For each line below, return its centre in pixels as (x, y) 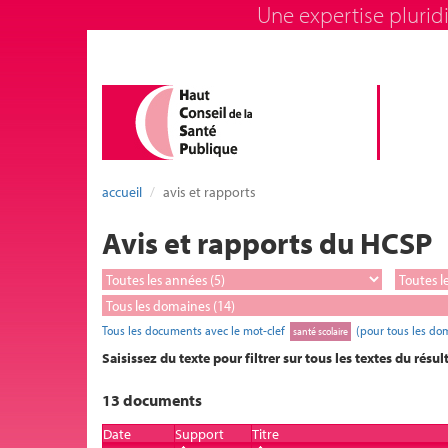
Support (199, 434)
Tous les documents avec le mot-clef (195, 330)
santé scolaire (320, 331)
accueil (122, 192)
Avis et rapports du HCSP (267, 243)
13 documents (152, 399)
